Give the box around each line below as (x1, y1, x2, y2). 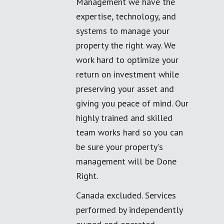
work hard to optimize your (76, 54, 178, 65)
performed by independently (76, 204, 182, 215)
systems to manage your (76, 25, 169, 36)
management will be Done (76, 155, 176, 167)
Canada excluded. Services (76, 189, 176, 201)
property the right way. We (76, 39, 175, 51)
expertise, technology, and (76, 10, 176, 22)
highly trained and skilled (76, 112, 172, 123)
